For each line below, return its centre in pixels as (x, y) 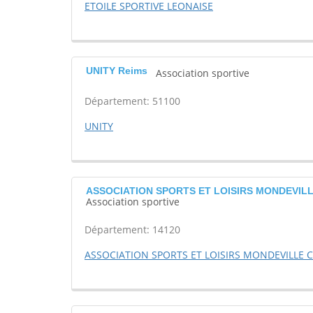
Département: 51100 (132, 101)
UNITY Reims (117, 71)
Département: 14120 (132, 230)
